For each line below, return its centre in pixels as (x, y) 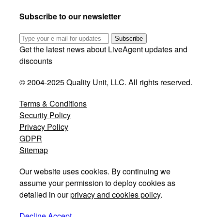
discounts (36, 61)
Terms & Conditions (53, 103)
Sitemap (34, 150)
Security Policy (45, 115)
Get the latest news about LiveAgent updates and (103, 49)
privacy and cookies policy (115, 194)
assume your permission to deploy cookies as (97, 183)
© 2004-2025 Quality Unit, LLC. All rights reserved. (106, 82)
